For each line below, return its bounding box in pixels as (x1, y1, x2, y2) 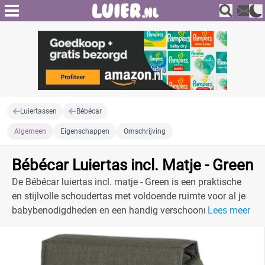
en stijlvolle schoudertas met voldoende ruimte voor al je (12, 190, 245, 202)
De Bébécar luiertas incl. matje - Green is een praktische (12, 176, 241, 188)
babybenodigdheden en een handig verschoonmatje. (12, 205, 230, 216)
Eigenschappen (60, 127, 109, 135)
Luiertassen (20, 107, 57, 115)
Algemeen (14, 127, 46, 135)
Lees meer (208, 205, 250, 216)
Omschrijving (124, 127, 166, 135)
